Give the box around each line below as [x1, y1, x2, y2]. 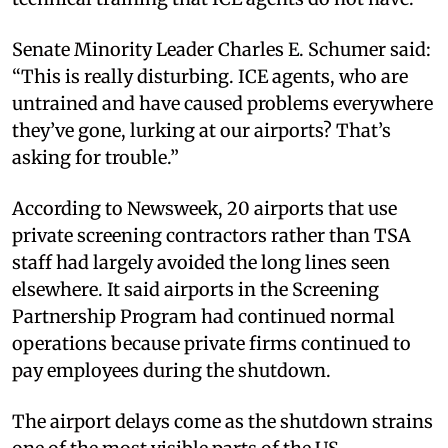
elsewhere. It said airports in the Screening [12, 277, 379, 301]
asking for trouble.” [12, 145, 179, 169]
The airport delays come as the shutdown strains [12, 409, 433, 433]
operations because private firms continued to [12, 331, 411, 355]
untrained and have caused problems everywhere [12, 91, 433, 115]
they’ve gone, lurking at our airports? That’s [12, 118, 391, 142]
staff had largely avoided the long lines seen [12, 250, 390, 274]
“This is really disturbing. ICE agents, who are [12, 64, 408, 88]
